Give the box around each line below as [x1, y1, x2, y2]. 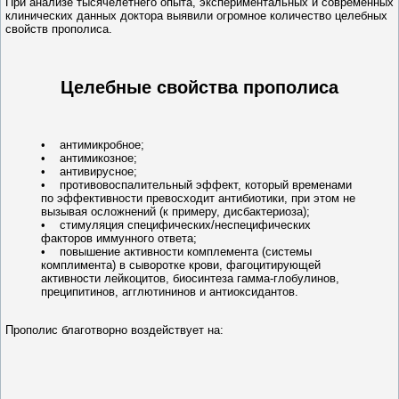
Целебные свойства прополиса [61, 77, 338, 97]
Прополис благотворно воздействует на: [5, 323, 224, 338]
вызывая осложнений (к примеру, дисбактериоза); [41, 204, 310, 218]
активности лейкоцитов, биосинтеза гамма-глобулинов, [41, 271, 339, 285]
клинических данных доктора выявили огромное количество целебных [5, 9, 387, 23]
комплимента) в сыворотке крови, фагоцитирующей [41, 257, 321, 272]
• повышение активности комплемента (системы [41, 244, 312, 258]
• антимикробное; [41, 137, 144, 151]
